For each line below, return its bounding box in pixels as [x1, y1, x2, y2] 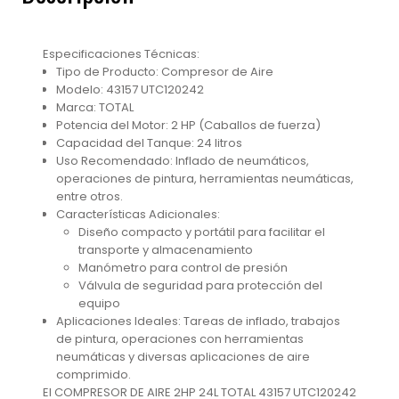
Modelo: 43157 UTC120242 [56, 81, 204, 99]
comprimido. [56, 366, 131, 384]
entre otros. [56, 188, 123, 206]
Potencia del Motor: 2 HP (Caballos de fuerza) [56, 117, 321, 134]
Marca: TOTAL [56, 99, 134, 117]
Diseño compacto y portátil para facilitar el [78, 224, 325, 241]
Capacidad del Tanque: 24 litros [56, 134, 242, 152]
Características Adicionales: [56, 206, 220, 224]
